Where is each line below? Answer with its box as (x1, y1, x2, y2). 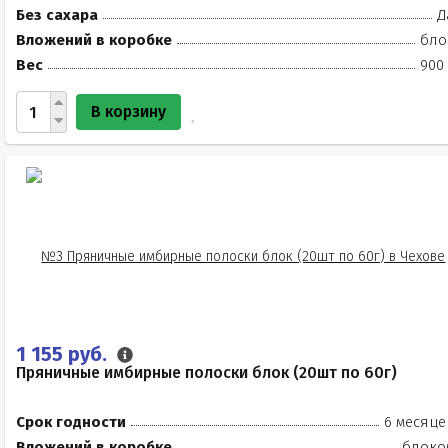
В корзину (91, 102, 166, 121)
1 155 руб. (16, 342, 112, 366)
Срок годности (16, 413, 126, 431)
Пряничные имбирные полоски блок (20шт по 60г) (16, 363, 397, 382)
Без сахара (16, 6, 98, 24)
